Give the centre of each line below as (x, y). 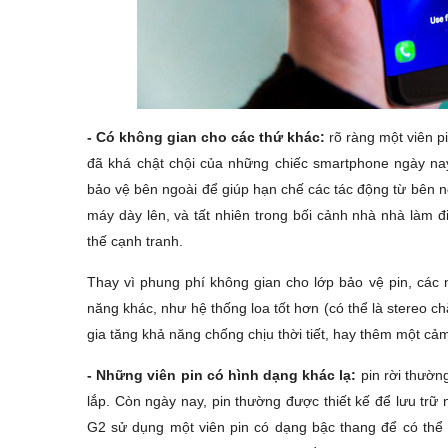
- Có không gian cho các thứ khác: (208, 136)
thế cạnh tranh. (135, 240)
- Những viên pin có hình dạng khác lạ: (222, 374)
